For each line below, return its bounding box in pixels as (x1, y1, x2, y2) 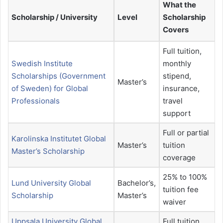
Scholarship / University (11, 12, 98, 22)
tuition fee (163, 185, 199, 195)
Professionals (11, 96, 60, 106)
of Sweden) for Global (11, 84, 88, 94)
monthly (163, 59, 191, 69)
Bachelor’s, (117, 178, 156, 188)
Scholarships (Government (11, 71, 106, 81)
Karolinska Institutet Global (11, 134, 106, 144)
